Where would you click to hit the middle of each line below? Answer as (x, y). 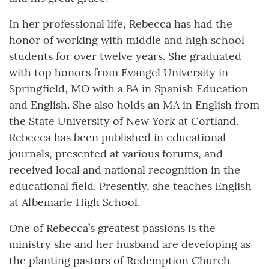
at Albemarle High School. (74, 202)
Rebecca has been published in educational (117, 138)
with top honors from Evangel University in (119, 73)
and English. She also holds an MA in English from (134, 105)
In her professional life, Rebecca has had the (121, 24)
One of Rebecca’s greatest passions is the (112, 228)
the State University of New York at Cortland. (124, 121)
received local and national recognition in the (125, 170)
